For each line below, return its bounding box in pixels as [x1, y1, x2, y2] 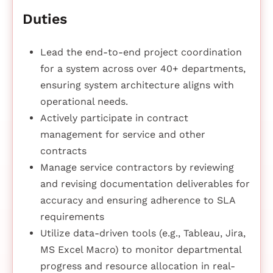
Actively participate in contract [40, 112, 188, 124]
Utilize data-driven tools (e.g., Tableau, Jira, [40, 227, 246, 239]
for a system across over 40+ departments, [40, 63, 246, 75]
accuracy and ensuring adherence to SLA [40, 194, 235, 207]
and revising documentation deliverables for [40, 178, 250, 190]
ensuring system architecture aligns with [40, 79, 234, 91]
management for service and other [40, 129, 205, 141]
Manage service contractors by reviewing [40, 161, 234, 174]
